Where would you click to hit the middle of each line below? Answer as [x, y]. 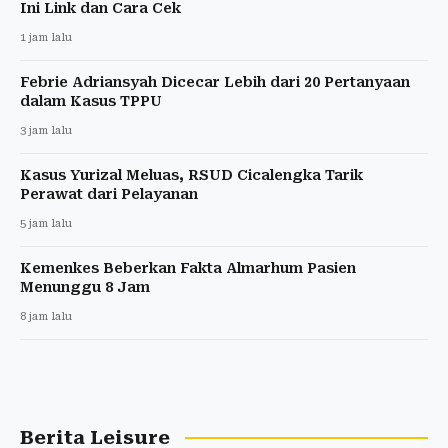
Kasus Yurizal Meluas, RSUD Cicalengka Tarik [191, 174]
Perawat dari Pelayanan [109, 193]
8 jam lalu [46, 316]
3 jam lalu [46, 130]
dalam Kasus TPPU [91, 100]
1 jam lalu [46, 37]
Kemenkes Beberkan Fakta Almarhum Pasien [188, 267]
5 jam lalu [46, 223]
